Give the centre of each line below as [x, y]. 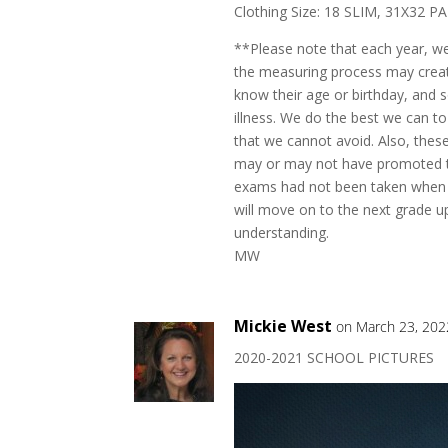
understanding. [282, 232]
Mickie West [283, 326]
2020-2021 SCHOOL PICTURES [334, 357]
